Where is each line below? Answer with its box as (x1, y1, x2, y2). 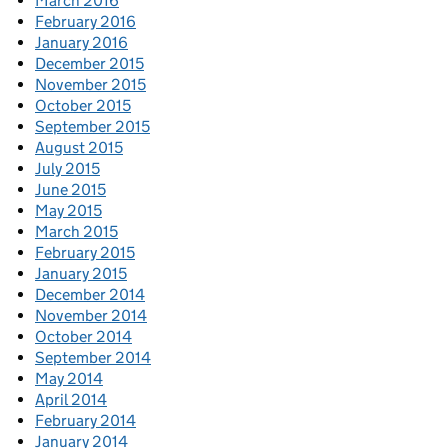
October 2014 (35, 327, 132, 347)
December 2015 (35, 54, 144, 74)
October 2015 (35, 96, 131, 116)
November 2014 (35, 306, 147, 326)
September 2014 (35, 348, 151, 368)
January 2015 (35, 264, 127, 284)
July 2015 (35, 159, 100, 179)
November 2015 (35, 75, 146, 95)
